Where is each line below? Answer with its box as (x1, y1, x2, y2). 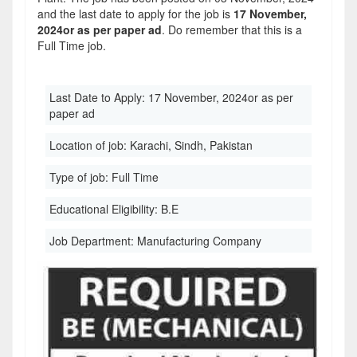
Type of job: (49, 169, 112, 185)
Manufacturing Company (137, 233, 261, 249)
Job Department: (49, 233, 137, 249)
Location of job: (49, 137, 130, 153)
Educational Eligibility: (49, 201, 161, 217)
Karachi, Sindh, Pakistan (130, 137, 253, 153)
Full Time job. (37, 37, 106, 53)
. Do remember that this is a (162, 22, 302, 37)
